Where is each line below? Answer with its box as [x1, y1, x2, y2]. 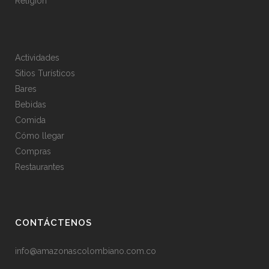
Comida [15, 115, 46, 125]
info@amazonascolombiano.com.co [15, 246, 156, 256]
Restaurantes [15, 162, 64, 172]
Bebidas [15, 100, 46, 110]
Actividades [15, 53, 59, 63]
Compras [15, 147, 51, 157]
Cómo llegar [15, 131, 64, 141]
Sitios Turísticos [15, 68, 75, 79]
